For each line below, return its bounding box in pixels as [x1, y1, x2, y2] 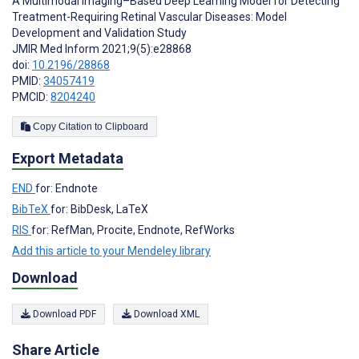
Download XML [131, 308, 200, 320]
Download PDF [30, 308, 96, 320]
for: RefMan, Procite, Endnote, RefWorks [31, 223, 235, 236]
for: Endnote [35, 181, 98, 195]
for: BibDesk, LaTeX [50, 202, 148, 216]
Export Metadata [12, 149, 123, 167]
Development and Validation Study [12, 26, 187, 39]
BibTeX [12, 202, 50, 216]
